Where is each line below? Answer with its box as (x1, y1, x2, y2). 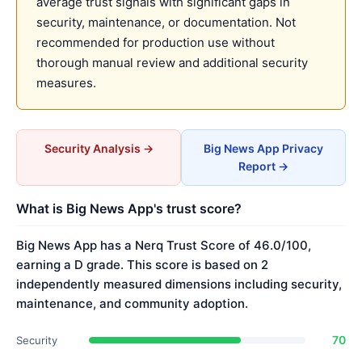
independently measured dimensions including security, (16, 276, 342, 292)
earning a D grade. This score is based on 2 (16, 257, 268, 272)
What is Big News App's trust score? (16, 200, 242, 217)
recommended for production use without (36, 35, 275, 50)
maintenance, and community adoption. (16, 296, 248, 311)
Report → (238, 159, 288, 173)
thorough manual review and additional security (36, 55, 308, 70)
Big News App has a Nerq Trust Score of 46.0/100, (16, 238, 311, 253)
